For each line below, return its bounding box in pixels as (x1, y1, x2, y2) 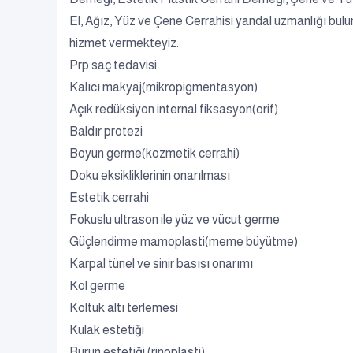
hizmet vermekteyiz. (69, 36, 179, 50)
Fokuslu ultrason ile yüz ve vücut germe (69, 213, 280, 226)
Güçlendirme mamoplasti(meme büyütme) (69, 235, 298, 248)
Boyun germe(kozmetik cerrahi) (69, 147, 240, 160)
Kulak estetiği (69, 323, 144, 336)
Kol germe (69, 279, 125, 292)
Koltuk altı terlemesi (69, 301, 178, 314)
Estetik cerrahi (69, 191, 149, 204)
